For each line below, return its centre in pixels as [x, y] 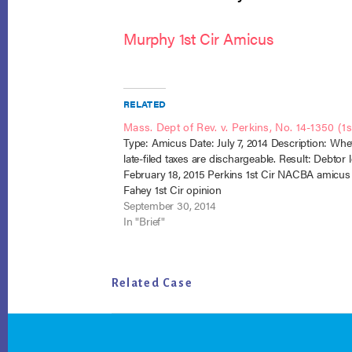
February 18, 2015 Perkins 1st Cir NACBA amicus [237, 174]
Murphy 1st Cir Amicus [198, 38]
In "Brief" [144, 221]
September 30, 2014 [170, 205]
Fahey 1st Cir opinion [172, 189]
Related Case [152, 283]
